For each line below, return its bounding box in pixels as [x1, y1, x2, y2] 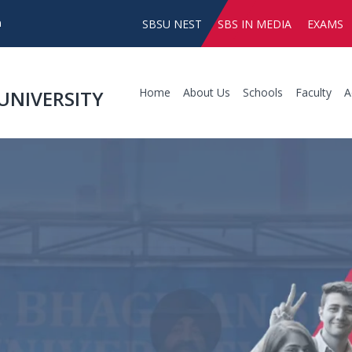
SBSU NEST [142, 16, 202, 31]
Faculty [295, 85, 332, 100]
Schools [243, 85, 283, 100]
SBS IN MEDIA [218, 16, 291, 31]
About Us [183, 85, 230, 100]
